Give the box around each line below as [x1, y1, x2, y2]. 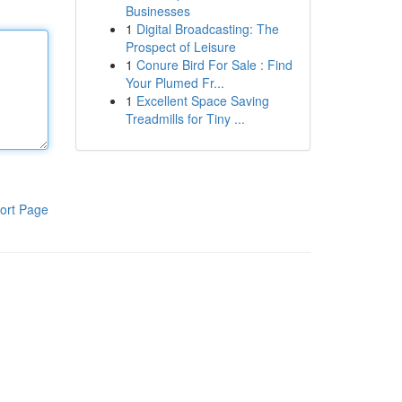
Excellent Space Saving [135, 92, 269, 109]
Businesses [125, 2, 190, 20]
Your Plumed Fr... [125, 74, 224, 92]
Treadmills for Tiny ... [125, 109, 245, 127]
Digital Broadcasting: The [135, 20, 279, 38]
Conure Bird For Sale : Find [135, 56, 293, 74]
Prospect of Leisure [125, 38, 236, 56]
